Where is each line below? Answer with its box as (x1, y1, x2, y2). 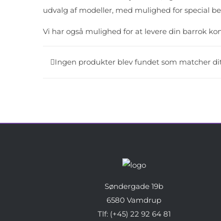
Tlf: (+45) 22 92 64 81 (97, 209, 171, 219)
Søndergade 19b (105, 182, 163, 191)
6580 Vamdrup (107, 195, 161, 205)
